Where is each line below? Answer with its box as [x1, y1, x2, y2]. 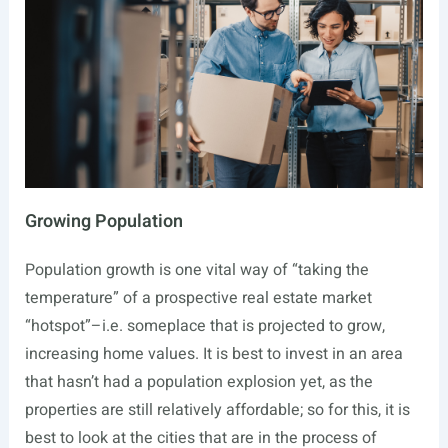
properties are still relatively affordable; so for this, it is [24, 398, 410, 423]
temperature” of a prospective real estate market [24, 286, 372, 311]
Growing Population [24, 208, 183, 236]
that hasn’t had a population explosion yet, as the [24, 370, 373, 395]
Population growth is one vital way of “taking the [24, 258, 369, 283]
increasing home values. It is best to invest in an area [24, 342, 403, 367]
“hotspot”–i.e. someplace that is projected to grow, [24, 314, 385, 339]
